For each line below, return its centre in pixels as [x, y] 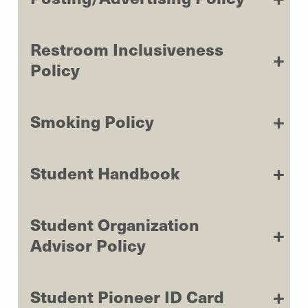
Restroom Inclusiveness [127, 48]
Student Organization [115, 224]
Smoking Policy [92, 121]
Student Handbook [105, 172]
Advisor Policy [88, 244]
